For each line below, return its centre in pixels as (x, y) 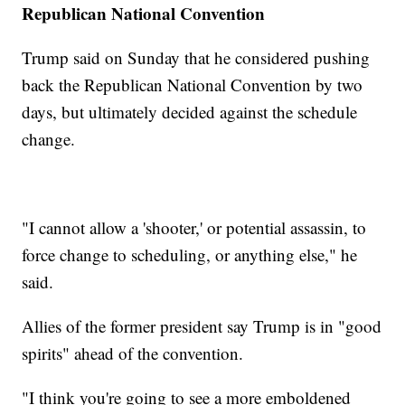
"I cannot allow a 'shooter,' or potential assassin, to (194, 227)
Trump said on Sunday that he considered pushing (196, 57)
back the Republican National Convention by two (193, 84)
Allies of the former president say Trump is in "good (202, 325)
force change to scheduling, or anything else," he (190, 254)
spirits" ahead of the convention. (133, 353)
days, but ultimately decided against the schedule (190, 111)
